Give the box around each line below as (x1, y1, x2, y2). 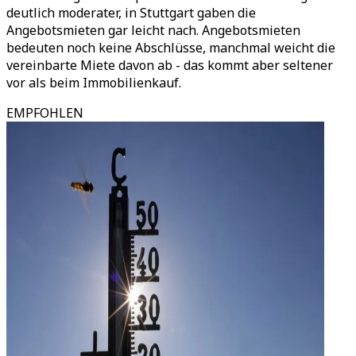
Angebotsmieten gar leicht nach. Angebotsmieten (6, 21, 300, 39)
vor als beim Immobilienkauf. (6, 74, 181, 91)
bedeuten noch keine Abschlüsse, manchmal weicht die (6, 39, 335, 56)
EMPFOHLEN (6, 104, 83, 122)
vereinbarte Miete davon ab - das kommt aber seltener (6, 56, 333, 74)
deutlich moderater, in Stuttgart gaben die (6, 4, 256, 21)
